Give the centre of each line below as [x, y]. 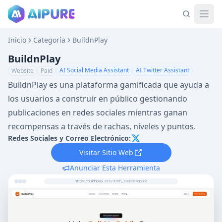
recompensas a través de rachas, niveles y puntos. [102, 126]
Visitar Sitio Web [106, 152]
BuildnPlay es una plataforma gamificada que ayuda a [109, 85]
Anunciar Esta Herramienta [115, 168]
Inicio [17, 40]
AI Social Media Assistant [94, 70]
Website [23, 71]
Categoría [49, 40]
